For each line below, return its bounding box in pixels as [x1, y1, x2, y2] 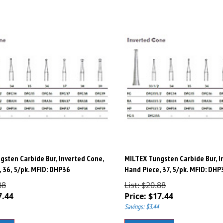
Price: [124, 186, 146, 198]
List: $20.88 [124, 175, 166, 187]
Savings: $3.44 [124, 198, 159, 207]
